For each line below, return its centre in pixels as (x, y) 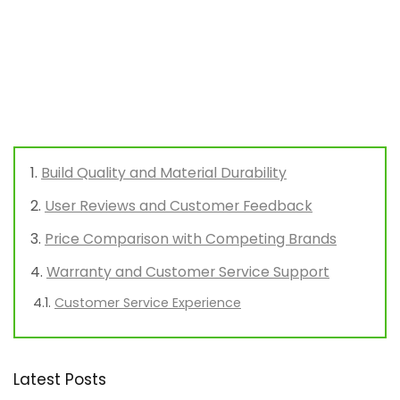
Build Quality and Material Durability (164, 173)
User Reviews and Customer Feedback (179, 206)
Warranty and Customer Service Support (188, 272)
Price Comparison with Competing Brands (191, 239)
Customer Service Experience (148, 303)
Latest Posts (60, 380)
